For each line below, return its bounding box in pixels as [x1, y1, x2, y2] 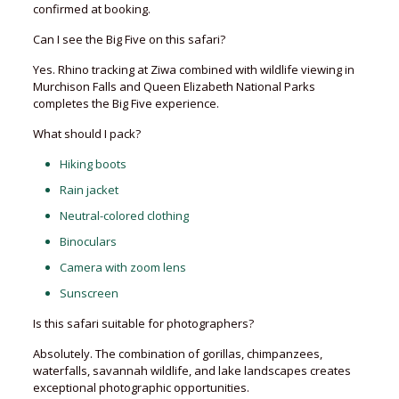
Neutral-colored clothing [59, 208, 189, 224]
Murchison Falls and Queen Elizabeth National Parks [32, 78, 315, 94]
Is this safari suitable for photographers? [32, 315, 254, 331]
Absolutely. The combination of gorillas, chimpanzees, [32, 346, 322, 362]
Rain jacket [59, 182, 118, 198]
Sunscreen [59, 285, 118, 301]
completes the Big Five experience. [32, 95, 219, 111]
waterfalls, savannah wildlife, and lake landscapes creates [32, 362, 351, 379]
